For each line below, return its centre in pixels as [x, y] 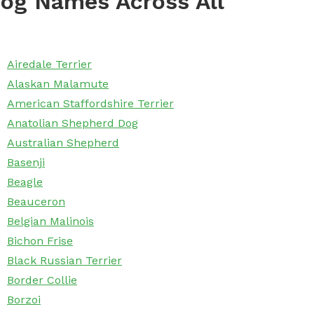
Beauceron [36, 202]
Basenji [26, 163]
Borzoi [24, 300]
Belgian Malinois [50, 221]
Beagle [25, 182]
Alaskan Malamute [58, 84]
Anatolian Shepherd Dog [73, 123]
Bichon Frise [40, 241]
